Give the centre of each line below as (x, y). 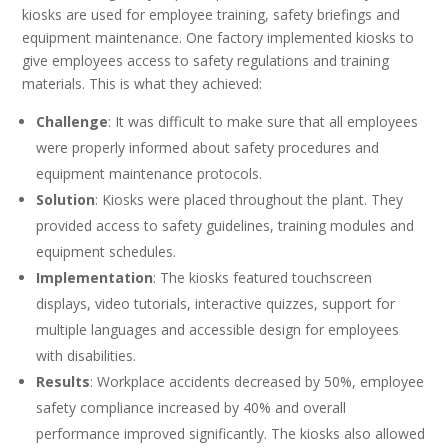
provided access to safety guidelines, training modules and (225, 226)
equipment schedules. (106, 252)
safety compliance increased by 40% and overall (191, 408)
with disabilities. (86, 356)
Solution (66, 200)
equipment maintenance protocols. (149, 174)
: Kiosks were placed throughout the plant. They (249, 200)
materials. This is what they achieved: (142, 84)
